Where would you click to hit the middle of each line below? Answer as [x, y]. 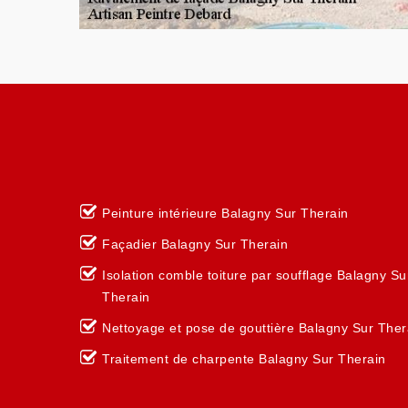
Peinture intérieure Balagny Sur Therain [225, 213]
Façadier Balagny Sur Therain [195, 244]
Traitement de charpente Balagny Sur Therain [244, 359]
